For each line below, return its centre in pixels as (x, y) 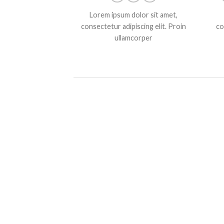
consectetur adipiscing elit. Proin (133, 26)
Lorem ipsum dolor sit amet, (133, 15)
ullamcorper (133, 38)
